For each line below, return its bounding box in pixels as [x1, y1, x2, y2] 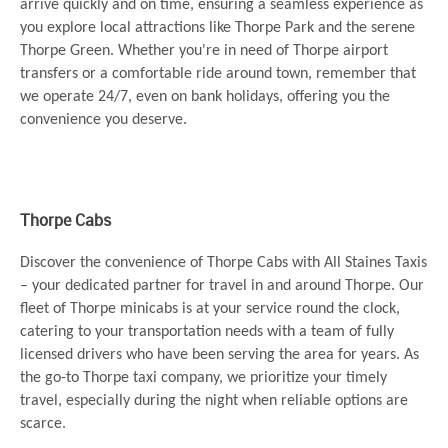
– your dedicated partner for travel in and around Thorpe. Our [20, 278, 424, 295]
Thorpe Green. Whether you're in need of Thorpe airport [20, 43, 388, 60]
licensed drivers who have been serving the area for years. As [20, 347, 419, 364]
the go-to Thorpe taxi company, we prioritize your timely [20, 370, 387, 387]
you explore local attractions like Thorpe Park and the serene [20, 20, 415, 37]
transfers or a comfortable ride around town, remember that [20, 66, 416, 83]
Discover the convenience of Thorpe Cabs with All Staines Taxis [20, 255, 427, 272]
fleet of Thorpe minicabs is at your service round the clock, [20, 301, 400, 318]
